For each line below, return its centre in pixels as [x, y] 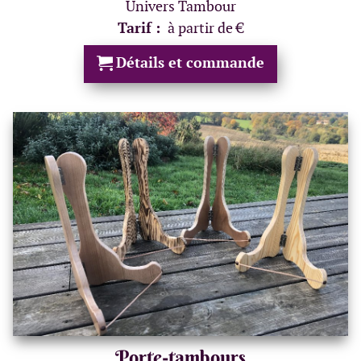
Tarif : [141, 27]
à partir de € [205, 27]
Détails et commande [190, 62]
